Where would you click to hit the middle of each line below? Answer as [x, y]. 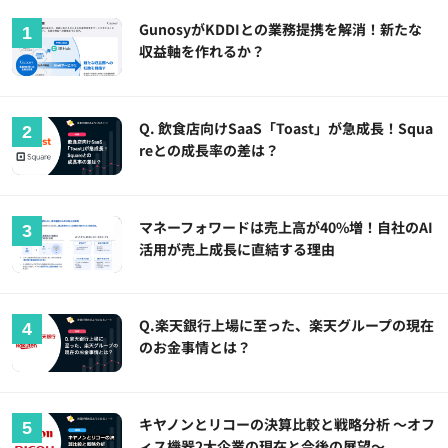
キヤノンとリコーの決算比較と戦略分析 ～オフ [287, 424]
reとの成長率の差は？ [209, 149]
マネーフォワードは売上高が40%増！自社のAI [286, 226]
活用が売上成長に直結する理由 [237, 248]
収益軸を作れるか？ [202, 50]
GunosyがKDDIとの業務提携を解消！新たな [281, 28]
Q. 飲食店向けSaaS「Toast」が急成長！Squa [286, 127]
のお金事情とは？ [195, 347]
